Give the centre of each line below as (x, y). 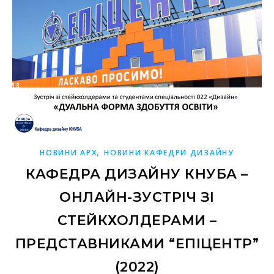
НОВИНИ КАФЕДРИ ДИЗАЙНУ (169, 153)
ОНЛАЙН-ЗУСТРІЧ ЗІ (137, 198)
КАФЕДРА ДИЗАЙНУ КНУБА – (137, 174)
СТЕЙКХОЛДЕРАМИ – (137, 221)
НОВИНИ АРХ (68, 153)
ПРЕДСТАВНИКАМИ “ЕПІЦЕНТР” (137, 244)
